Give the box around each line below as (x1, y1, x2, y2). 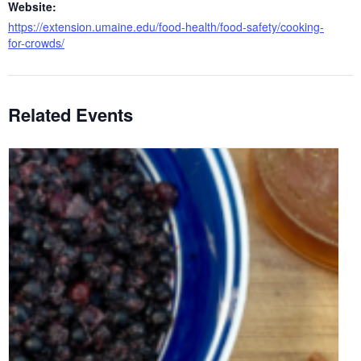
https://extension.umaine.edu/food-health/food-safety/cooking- (8, 18, 324, 35)
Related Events (8, 101, 133, 127)
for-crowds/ (8, 34, 64, 51)
